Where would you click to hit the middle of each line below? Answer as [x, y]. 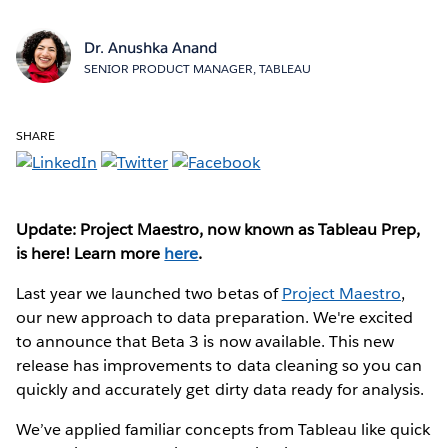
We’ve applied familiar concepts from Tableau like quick [223, 429]
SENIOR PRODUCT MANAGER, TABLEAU [197, 68]
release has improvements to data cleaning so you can [219, 365]
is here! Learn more [90, 253]
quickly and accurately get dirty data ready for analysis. [220, 389]
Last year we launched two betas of [149, 293]
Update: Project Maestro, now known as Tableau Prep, [218, 229]
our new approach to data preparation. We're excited [214, 317]
